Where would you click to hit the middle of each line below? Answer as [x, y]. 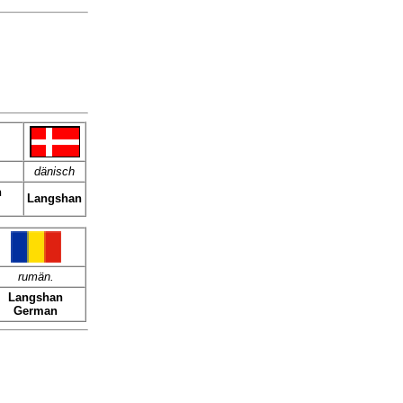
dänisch [54, 171]
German [36, 311]
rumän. [36, 277]
